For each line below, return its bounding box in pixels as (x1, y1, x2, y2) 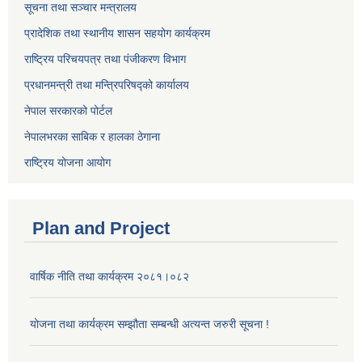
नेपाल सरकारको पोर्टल (24, 103, 112, 117)
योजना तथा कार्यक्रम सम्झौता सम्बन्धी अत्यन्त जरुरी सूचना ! (30, 317, 269, 330)
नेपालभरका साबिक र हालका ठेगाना (24, 129, 160, 143)
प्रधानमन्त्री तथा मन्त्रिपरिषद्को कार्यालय (24, 78, 189, 91)
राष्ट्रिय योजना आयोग (24, 155, 111, 169)
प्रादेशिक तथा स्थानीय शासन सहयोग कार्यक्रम (24, 26, 210, 40)
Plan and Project (32, 217, 170, 238)
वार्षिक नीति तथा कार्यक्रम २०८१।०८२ (30, 269, 189, 283)
